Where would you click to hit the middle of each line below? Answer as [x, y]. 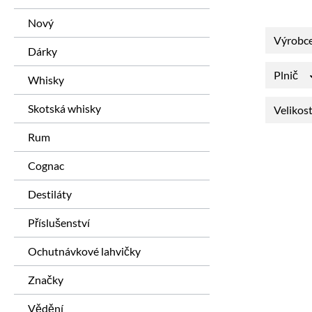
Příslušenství [59, 223]
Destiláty [50, 194]
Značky [46, 280]
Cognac [46, 165]
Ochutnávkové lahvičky [84, 251]
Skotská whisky [64, 108]
